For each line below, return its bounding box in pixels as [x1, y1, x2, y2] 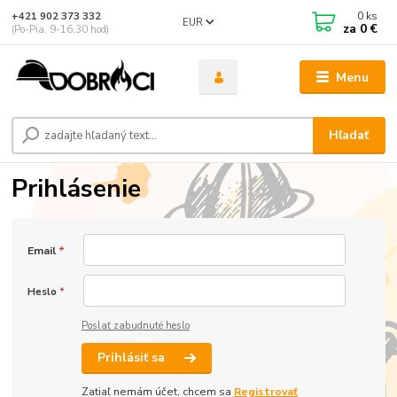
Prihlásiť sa [97, 349, 169, 367]
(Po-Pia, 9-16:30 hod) [12, 22, 110, 36]
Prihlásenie [12, 171, 142, 206]
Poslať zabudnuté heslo [81, 319, 190, 333]
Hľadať [329, 126, 370, 144]
